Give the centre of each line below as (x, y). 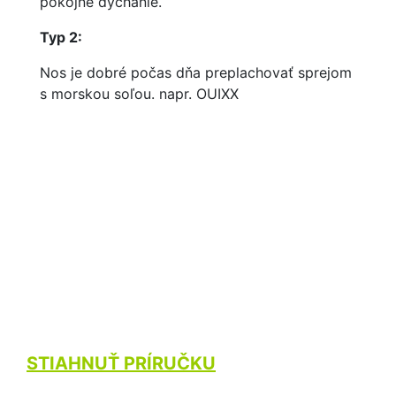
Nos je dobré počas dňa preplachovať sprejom (196, 72)
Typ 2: (63, 37)
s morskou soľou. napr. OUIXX (139, 94)
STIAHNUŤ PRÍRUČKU (121, 363)
